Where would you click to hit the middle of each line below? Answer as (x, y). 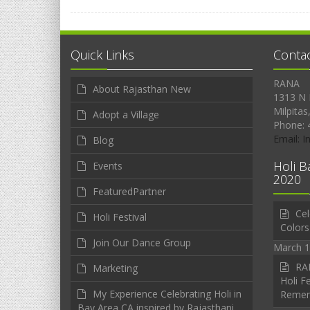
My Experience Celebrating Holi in (167, 294)
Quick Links (102, 55)
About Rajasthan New (142, 89)
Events (108, 166)
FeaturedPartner (129, 192)
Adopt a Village (126, 115)
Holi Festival (120, 217)
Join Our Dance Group (142, 243)
